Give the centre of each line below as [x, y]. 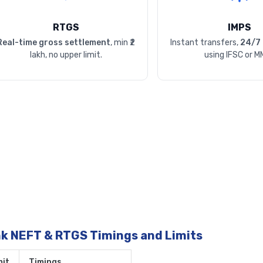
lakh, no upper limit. [66, 55]
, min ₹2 [123, 43]
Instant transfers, [205, 43]
